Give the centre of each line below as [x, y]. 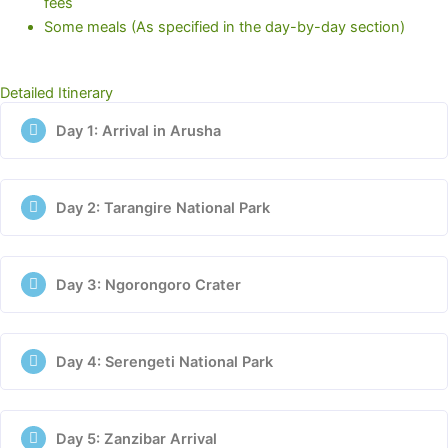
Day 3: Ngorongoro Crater [148, 284]
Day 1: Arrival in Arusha [138, 130]
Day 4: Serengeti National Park [164, 361]
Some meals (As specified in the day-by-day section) [224, 26]
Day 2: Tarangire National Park [163, 207]
